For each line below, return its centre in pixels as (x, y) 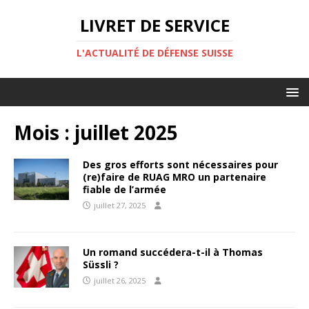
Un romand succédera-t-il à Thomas (173, 252)
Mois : (44, 132)
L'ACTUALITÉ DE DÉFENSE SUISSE (154, 53)
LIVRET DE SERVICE (154, 25)
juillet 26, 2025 (120, 280)
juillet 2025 (126, 132)
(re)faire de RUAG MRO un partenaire (175, 177)
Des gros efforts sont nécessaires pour (180, 165)
